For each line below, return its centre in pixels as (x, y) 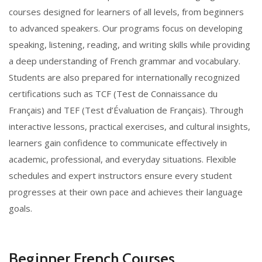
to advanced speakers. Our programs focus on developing (126, 28)
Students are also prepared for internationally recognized (124, 77)
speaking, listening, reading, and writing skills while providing (130, 45)
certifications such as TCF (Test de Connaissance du (113, 94)
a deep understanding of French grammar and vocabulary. (125, 61)
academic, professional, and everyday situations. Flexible (123, 159)
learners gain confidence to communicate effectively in (118, 143)
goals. (20, 208)
